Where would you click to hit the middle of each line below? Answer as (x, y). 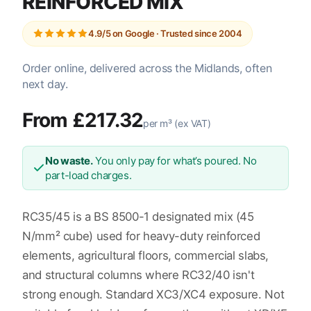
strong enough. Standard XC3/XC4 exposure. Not (153, 294)
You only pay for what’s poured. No (175, 160)
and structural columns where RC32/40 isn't (138, 275)
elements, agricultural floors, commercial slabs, (146, 255)
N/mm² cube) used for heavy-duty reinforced (141, 236)
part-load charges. (89, 175)
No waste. (69, 160)
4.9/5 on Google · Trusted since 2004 (165, 33)
